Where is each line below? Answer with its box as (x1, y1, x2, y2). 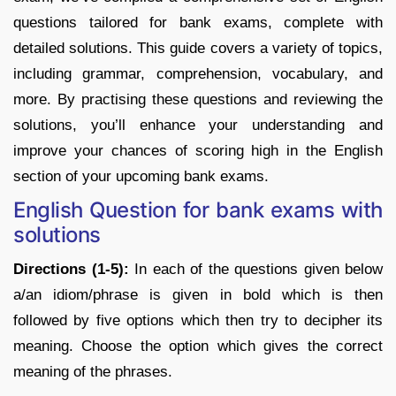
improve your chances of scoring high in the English (13, 141, 383, 159)
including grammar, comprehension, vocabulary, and (13, 65, 383, 82)
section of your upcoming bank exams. (13, 167, 269, 185)
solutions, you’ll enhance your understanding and (13, 116, 383, 133)
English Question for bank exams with (13, 196, 383, 223)
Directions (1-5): (13, 260, 134, 278)
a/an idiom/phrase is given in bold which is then (13, 286, 383, 303)
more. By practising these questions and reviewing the (13, 90, 383, 108)
